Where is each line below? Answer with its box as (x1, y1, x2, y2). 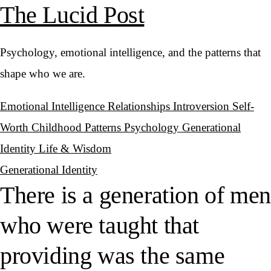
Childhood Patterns (31, 121, 124, 134)
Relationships (108, 100, 173, 113)
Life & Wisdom (39, 142, 111, 155)
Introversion (173, 100, 232, 113)
